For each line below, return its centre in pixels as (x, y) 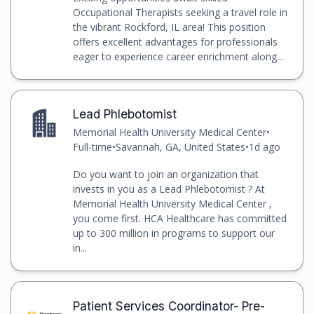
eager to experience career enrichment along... (178, 57)
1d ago (264, 147)
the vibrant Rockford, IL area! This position (169, 27)
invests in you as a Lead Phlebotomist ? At (169, 189)
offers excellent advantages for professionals (175, 42)
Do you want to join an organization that (165, 175)
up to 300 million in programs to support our (173, 233)
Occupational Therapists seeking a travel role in (180, 13)
